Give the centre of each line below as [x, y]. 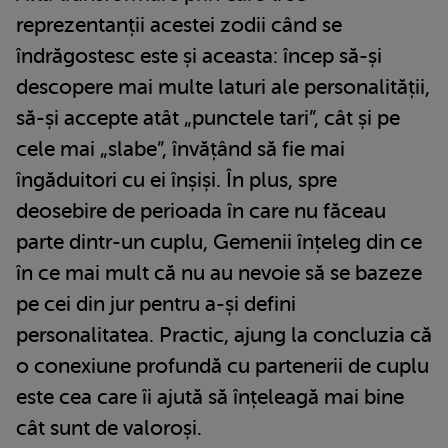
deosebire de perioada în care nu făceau [201, 210]
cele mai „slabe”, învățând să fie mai [180, 148]
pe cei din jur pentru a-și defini [156, 303]
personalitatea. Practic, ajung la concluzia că [224, 334]
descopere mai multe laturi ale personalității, [223, 86]
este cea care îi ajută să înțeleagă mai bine [210, 396]
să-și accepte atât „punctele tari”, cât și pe [208, 117]
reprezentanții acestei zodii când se [179, 24]
